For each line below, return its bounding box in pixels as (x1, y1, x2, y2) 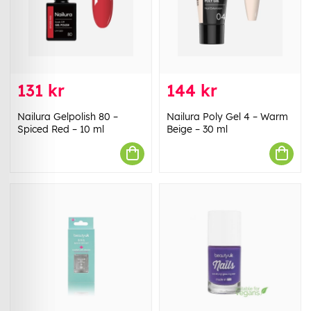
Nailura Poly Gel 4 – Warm (167, 110, 288, 123)
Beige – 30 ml (167, 122, 228, 135)
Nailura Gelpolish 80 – (17, 110, 118, 123)
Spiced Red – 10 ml (17, 122, 104, 135)
